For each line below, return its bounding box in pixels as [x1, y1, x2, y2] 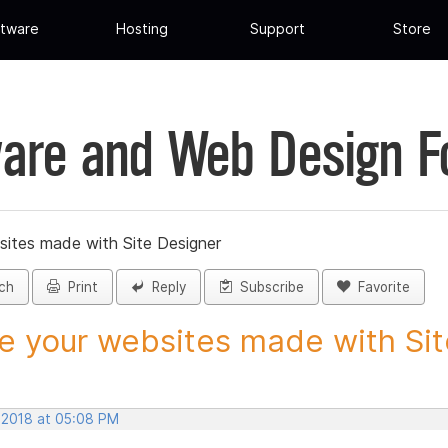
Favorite [350, 279, 410, 296]
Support [249, 20, 305, 38]
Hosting [116, 20, 169, 38]
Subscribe [232, 279, 304, 296]
